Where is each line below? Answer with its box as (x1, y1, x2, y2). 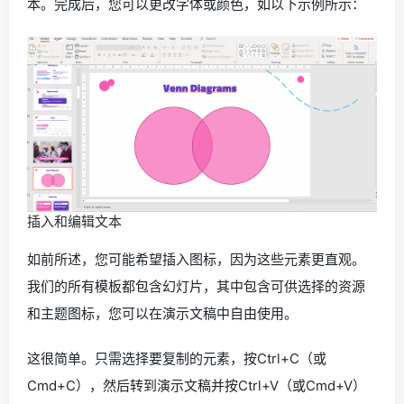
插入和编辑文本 (27, 212, 122, 230)
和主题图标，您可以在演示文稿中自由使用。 (27, 304, 298, 322)
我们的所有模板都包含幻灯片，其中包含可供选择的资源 (27, 277, 365, 295)
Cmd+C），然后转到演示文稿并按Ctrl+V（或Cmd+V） (27, 376, 366, 394)
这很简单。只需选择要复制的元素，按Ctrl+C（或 (27, 349, 326, 367)
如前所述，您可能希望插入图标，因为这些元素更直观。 (27, 250, 365, 268)
